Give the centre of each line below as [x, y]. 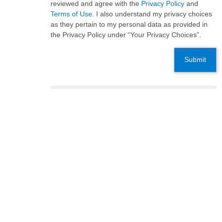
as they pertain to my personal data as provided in [129, 25]
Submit [195, 60]
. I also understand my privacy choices [152, 14]
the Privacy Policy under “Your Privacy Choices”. [126, 35]
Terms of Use [71, 14]
